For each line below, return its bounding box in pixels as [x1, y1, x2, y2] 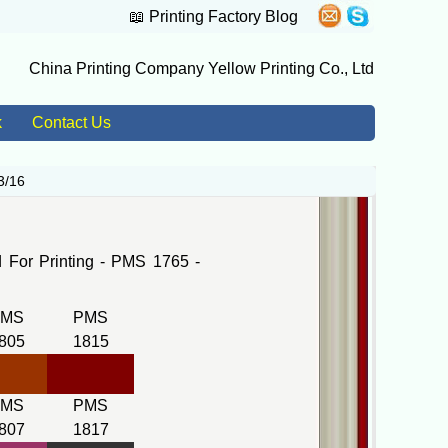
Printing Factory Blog [149, 8, 298, 25]
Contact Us [31, 114, 111, 131]
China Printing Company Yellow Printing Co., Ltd [29, 60, 374, 77]
